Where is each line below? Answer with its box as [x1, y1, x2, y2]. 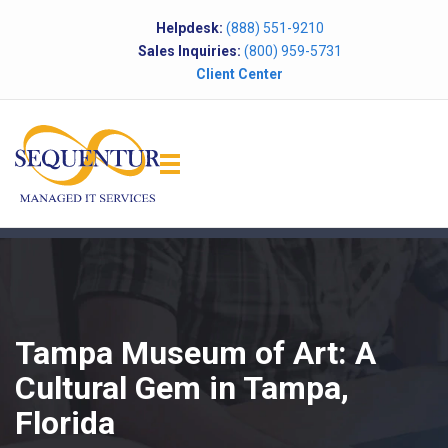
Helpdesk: [155, 19, 223, 36]
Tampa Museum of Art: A [15, 334, 376, 373]
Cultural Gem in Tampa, [15, 369, 349, 408]
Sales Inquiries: [137, 42, 241, 59]
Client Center [196, 65, 283, 82]
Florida [15, 404, 115, 443]
